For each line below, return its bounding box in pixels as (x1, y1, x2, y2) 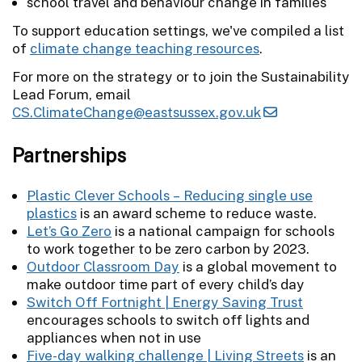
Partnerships (12, 143, 126, 166)
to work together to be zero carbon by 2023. (27, 240, 309, 257)
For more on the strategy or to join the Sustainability (12, 68, 350, 85)
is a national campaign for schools (112, 222, 335, 239)
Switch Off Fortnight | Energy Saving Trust (27, 293, 303, 310)
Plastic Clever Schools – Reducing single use (27, 187, 313, 204)
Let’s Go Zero (27, 222, 112, 239)
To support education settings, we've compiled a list (12, 22, 344, 39)
